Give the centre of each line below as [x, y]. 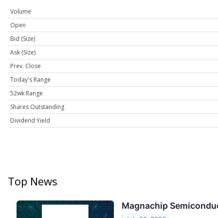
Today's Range [30, 80]
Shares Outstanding [37, 107]
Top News [33, 181]
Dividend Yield [30, 121]
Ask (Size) [23, 53]
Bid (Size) [23, 39]
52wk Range [27, 93]
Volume [21, 12]
